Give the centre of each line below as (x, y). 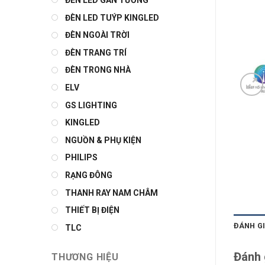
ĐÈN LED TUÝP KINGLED (112, 17)
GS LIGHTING (91, 105)
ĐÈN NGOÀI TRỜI (97, 35)
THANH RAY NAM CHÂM (112, 193)
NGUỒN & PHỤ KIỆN (103, 140)
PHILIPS (81, 158)
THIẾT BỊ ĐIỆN (92, 210)
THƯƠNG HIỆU (85, 257)
